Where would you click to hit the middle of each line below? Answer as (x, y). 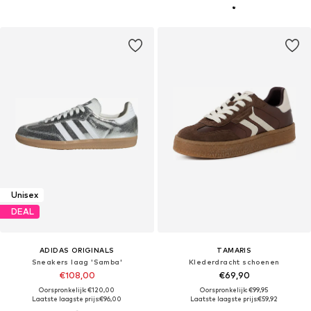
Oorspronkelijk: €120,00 (77, 289)
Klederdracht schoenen (234, 261)
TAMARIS (234, 250)
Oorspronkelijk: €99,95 (234, 289)
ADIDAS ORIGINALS (77, 250)
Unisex (25, 195)
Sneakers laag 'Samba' (77, 261)
